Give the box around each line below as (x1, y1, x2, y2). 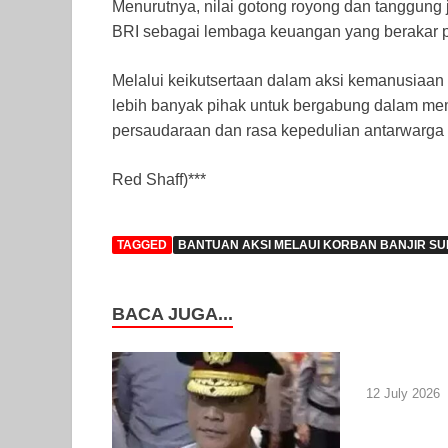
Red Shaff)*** (112, 170, 206, 188)
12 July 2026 (365, 386, 440, 402)
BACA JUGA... (112, 303, 233, 324)
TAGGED (117, 237, 167, 252)
